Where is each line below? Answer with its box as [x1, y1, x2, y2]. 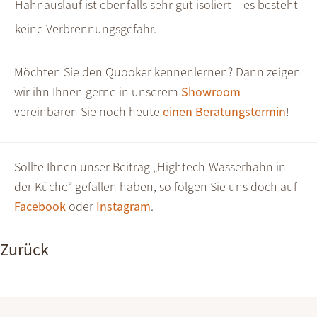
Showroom [181, 83, 241, 100]
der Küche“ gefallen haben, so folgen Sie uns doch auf [14, 178, 297, 195]
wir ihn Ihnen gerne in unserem [14, 83, 181, 100]
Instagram [96, 197, 151, 214]
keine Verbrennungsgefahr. [15, 21, 156, 38]
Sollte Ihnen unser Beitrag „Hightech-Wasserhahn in [14, 158, 286, 175]
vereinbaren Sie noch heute [14, 103, 163, 120]
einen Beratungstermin [163, 103, 286, 120]
